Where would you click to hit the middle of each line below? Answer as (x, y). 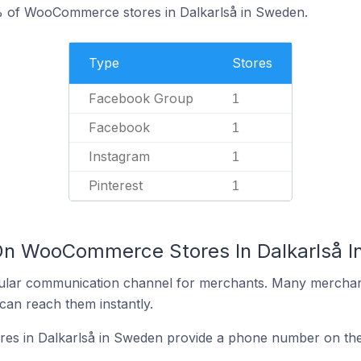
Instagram (119, 156)
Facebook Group (141, 98)
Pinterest (116, 185)
